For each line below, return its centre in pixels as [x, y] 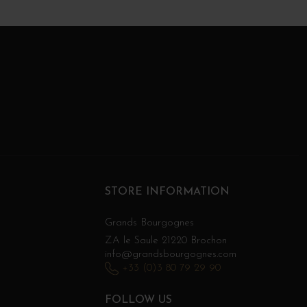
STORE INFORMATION [167, 192]
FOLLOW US [138, 300]
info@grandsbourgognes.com [170, 254]
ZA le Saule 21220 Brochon [165, 241]
